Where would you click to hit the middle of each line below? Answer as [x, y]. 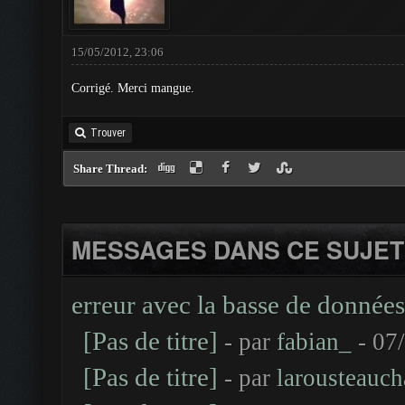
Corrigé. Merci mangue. [133, 88]
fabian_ [314, 342]
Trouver [108, 133]
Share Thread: [112, 169]
